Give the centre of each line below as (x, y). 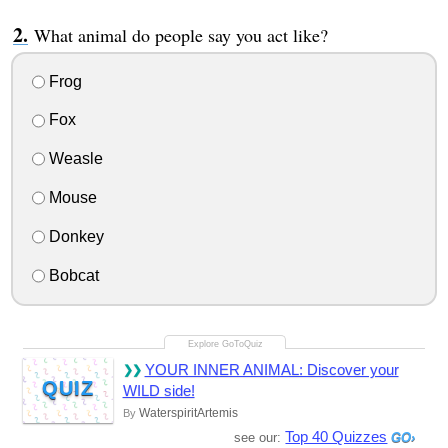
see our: (260, 437)
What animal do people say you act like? (180, 34)
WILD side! (158, 390)
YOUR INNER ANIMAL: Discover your (271, 369)
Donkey (74, 236)
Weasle (73, 159)
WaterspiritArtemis (188, 412)
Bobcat (71, 275)
